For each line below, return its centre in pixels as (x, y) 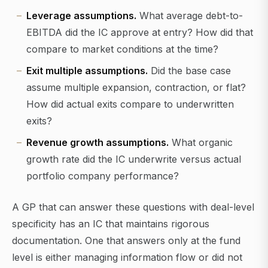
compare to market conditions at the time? (122, 49)
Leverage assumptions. (81, 16)
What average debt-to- (190, 16)
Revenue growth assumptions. (98, 143)
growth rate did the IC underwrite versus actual (134, 159)
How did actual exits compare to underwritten (130, 104)
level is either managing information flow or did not (127, 258)
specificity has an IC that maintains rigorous (111, 224)
